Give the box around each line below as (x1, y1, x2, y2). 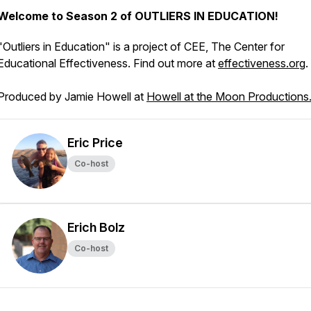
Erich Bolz (67, 220, 125, 235)
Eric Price (67, 135, 123, 150)
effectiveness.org (218, 56, 305, 70)
